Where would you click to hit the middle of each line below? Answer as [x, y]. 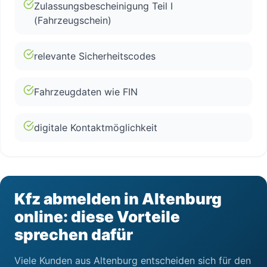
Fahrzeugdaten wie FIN [86, 92]
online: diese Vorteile [97, 217]
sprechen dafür [74, 235]
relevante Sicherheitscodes [95, 56]
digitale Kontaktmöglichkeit [96, 128]
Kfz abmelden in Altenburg [118, 199]
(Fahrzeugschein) [73, 20]
